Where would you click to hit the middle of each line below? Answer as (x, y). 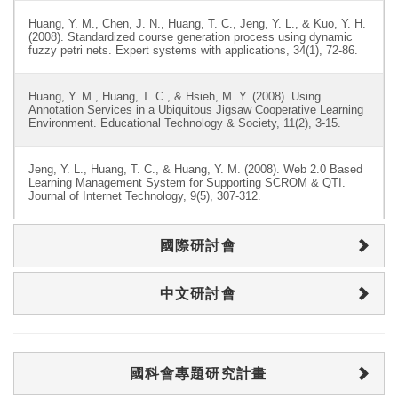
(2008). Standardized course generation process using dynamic (191, 37)
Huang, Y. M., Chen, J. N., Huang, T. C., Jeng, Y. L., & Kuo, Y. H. (197, 24)
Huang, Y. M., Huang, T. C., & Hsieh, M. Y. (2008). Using (175, 96)
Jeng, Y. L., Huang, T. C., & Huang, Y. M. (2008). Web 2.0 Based (195, 169)
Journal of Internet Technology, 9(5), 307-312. (145, 196)
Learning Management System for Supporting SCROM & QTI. (187, 183)
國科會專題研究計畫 (198, 374)
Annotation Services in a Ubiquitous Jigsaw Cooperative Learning (196, 110)
